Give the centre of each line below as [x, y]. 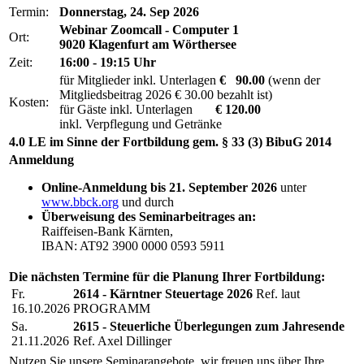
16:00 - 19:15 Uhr [108, 63]
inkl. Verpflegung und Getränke [141, 124]
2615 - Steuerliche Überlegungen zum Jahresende [209, 327]
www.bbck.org [80, 202]
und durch [146, 202]
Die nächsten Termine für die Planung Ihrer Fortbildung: [167, 277]
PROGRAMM [112, 309]
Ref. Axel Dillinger [122, 341]
